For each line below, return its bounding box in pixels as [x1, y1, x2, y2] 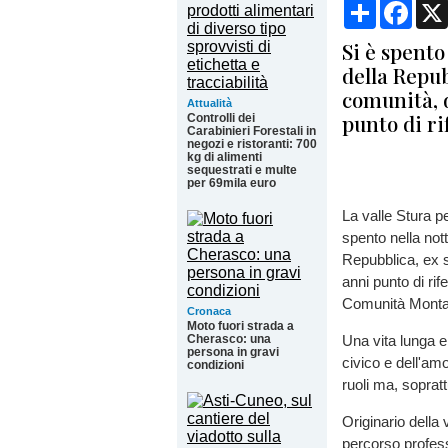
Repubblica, [342, 251, 419, 268]
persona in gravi [187, 345, 279, 359]
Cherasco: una [187, 332, 271, 346]
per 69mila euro [187, 176, 276, 190]
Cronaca [187, 305, 231, 317]
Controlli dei [187, 111, 255, 125]
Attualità [187, 97, 232, 109]
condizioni [187, 358, 244, 372]
